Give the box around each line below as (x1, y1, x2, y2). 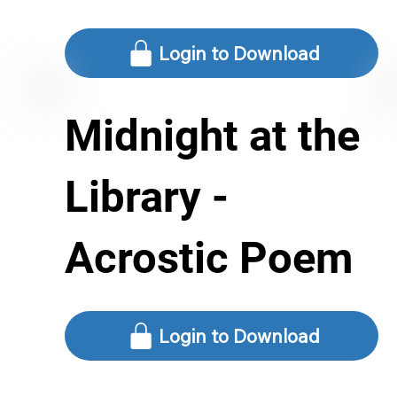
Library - (65, 171, 230, 223)
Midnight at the (65, 110, 361, 162)
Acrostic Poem (65, 232, 354, 284)
